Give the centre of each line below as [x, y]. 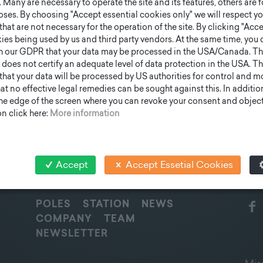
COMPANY [64, 220]
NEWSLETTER [72, 234]
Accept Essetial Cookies [179, 165]
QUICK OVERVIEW [78, 185]
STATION [106, 205]
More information [85, 114]
